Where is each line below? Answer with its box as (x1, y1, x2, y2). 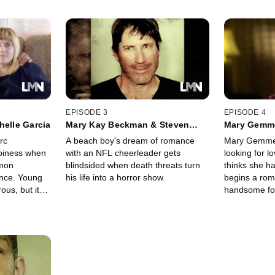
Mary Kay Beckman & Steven (66, 120, 190, 130)
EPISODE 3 (66, 108, 108, 117)
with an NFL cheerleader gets (66, 148, 181, 158)
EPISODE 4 (223, 108, 266, 117)
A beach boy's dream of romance (66, 136, 195, 146)
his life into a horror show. (66, 172, 166, 183)
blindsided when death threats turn (66, 160, 201, 171)
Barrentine (223, 130, 269, 140)
